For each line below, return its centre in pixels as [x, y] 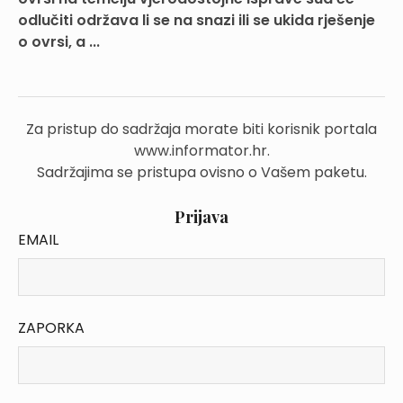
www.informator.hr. [201, 151]
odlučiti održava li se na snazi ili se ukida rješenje [197, 20]
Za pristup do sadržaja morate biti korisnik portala [201, 129]
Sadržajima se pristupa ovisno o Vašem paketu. [201, 172]
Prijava [201, 217]
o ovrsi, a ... [59, 42]
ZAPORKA [51, 328]
